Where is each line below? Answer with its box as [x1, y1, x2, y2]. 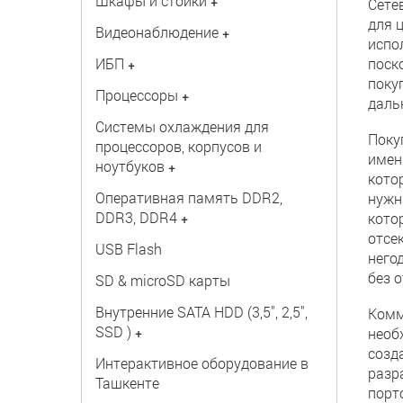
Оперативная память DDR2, [94, 188, 282, 207]
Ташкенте [94, 373, 159, 392]
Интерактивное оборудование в [94, 354, 309, 372]
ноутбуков [94, 157, 165, 175]
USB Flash [94, 239, 162, 258]
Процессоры [94, 85, 178, 104]
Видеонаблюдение [94, 22, 219, 41]
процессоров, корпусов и [94, 137, 262, 156]
